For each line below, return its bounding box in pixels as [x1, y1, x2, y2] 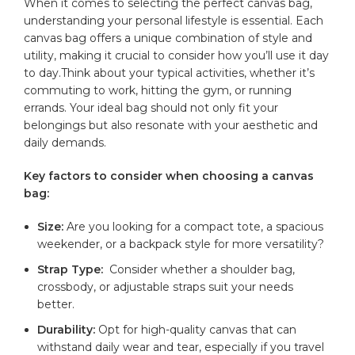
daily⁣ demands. [24, 135, 107, 150]
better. [37, 296, 75, 311]
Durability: [37, 322, 96, 337]
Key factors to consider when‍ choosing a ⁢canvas [24, 168, 315, 183]
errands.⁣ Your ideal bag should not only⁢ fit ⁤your [24, 100, 279, 115]
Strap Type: [37, 261, 104, 277]
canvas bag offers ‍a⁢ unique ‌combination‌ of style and [24, 30, 313, 45]
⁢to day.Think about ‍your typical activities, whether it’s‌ [24, 65, 315, 80]
